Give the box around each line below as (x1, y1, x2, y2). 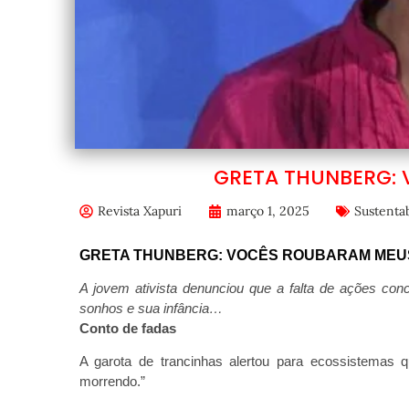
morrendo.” (79, 373, 145, 390)
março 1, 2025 (225, 203, 309, 219)
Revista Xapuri (97, 203, 182, 219)
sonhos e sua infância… (79, 300, 223, 316)
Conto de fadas (79, 320, 176, 336)
